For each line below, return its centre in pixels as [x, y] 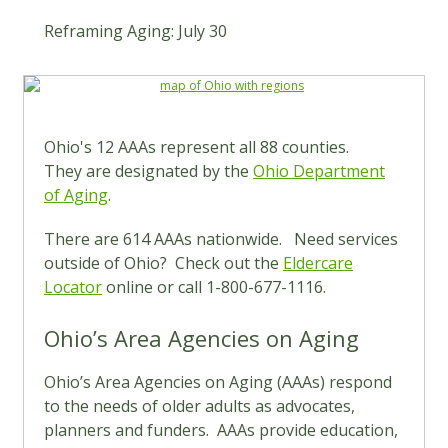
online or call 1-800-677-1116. [214, 287]
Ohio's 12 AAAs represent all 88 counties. [198, 147]
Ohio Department [319, 171]
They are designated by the [148, 171]
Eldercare [318, 263]
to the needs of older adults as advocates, [199, 406]
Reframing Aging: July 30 [135, 31]
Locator [73, 287]
